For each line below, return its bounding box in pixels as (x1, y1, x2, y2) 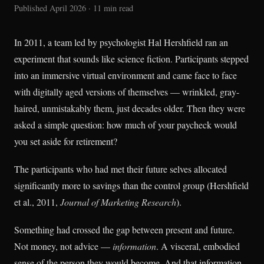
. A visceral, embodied (156, 240, 240, 253)
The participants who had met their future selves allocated (14, 163, 227, 176)
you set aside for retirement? (14, 135, 117, 147)
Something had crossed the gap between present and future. (14, 223, 235, 236)
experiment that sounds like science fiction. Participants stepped (14, 52, 249, 65)
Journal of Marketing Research (60, 196, 176, 209)
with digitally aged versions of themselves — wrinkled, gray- (14, 85, 239, 98)
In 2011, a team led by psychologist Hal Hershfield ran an (14, 36, 228, 48)
